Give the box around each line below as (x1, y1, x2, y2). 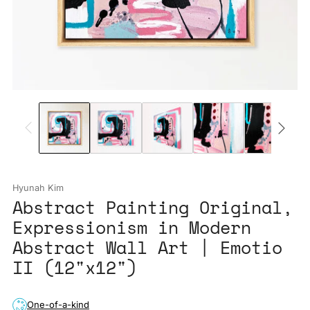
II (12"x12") (12, 255, 137, 281)
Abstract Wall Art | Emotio (12, 235, 282, 261)
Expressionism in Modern (12, 215, 251, 241)
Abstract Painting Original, (12, 194, 293, 221)
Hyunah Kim (12, 183, 64, 194)
